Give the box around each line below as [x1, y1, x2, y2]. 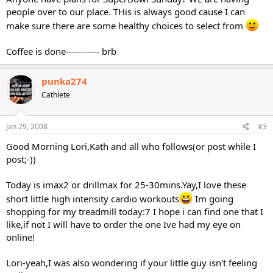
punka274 [41, 75, 87, 87]
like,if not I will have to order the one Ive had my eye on [6, 218, 241, 230]
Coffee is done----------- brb [6, 45, 116, 57]
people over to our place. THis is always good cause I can [6, 5, 245, 18]
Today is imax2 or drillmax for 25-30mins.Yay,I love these [6, 178, 246, 191]
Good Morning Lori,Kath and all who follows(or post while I [6, 140, 256, 152]
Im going [193, 192, 233, 205]
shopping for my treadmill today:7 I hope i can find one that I [6, 205, 263, 218]
